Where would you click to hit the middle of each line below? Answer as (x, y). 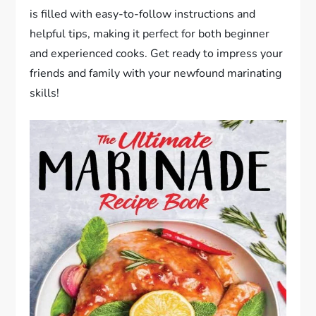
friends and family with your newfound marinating (156, 74)
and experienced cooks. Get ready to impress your (157, 54)
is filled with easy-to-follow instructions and (143, 14)
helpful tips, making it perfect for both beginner (150, 34)
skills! (45, 93)
